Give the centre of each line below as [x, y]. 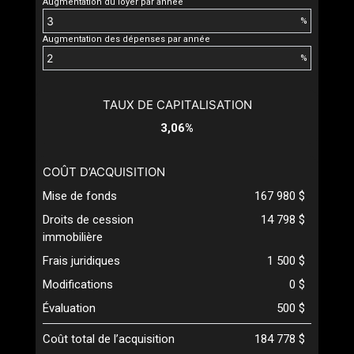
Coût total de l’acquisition [109, 339]
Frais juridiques [81, 261]
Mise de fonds [80, 196]
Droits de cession [88, 220]
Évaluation [69, 308]
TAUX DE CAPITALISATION [177, 105]
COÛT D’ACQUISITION [104, 172]
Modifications [78, 284]
